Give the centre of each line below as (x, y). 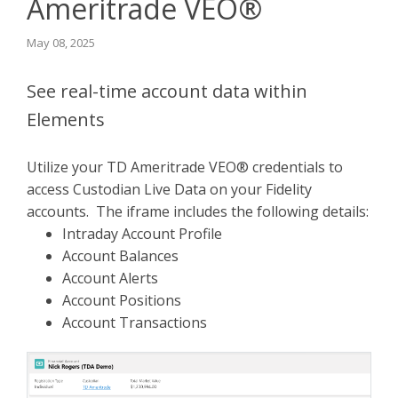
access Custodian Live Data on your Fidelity (169, 189)
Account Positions (122, 300)
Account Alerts (110, 278)
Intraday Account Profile (142, 234)
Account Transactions (135, 322)
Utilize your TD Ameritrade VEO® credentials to (185, 167)
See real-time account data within (167, 91)
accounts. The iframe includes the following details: (198, 211)
